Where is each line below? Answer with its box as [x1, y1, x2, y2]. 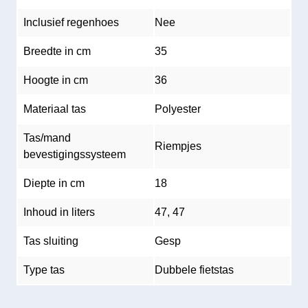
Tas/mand [23, 132, 71, 144]
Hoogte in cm [23, 74, 88, 86]
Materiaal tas [23, 103, 86, 115]
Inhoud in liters [23, 206, 95, 218]
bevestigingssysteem [23, 148, 126, 160]
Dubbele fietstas [155, 264, 234, 276]
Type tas [23, 264, 65, 276]
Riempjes [155, 140, 201, 152]
